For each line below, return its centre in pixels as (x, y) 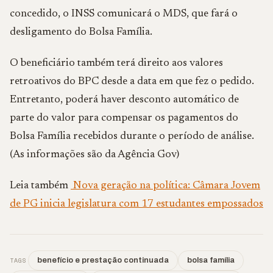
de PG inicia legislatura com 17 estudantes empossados (136, 204)
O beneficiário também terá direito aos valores (116, 63)
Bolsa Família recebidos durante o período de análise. (132, 136)
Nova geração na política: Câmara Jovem (165, 186)
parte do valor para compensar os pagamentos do (124, 118)
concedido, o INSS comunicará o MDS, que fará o (124, 14)
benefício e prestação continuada (103, 260)
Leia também (40, 186)
